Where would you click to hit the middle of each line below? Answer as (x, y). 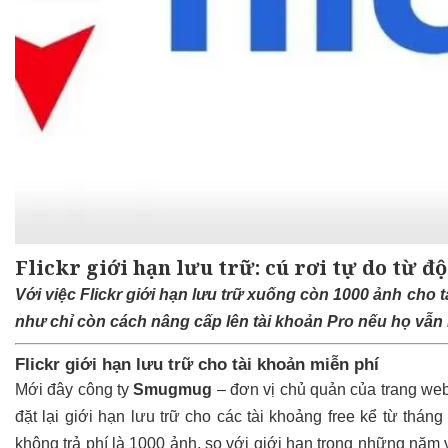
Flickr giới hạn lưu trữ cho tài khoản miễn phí (197, 365)
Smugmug (173, 390)
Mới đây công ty (74, 390)
